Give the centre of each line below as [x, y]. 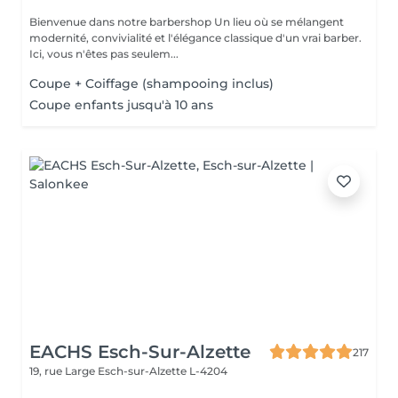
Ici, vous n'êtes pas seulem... [104, 54]
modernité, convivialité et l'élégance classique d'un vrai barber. [195, 38]
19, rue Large [64, 371]
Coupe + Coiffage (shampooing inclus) [151, 84]
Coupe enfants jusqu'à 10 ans [121, 105]
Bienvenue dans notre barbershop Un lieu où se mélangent [122, 22]
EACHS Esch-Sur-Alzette [140, 352]
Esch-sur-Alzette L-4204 [163, 371]
